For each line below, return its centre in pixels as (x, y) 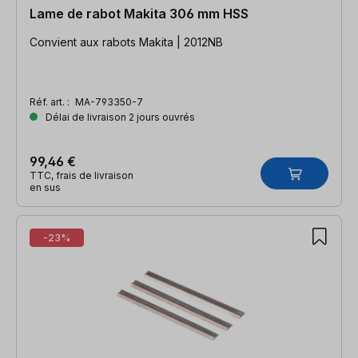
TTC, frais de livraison (82, 175)
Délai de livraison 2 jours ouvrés (119, 117)
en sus (45, 187)
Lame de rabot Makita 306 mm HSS (139, 13)
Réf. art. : (51, 101)
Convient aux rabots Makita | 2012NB (126, 42)
